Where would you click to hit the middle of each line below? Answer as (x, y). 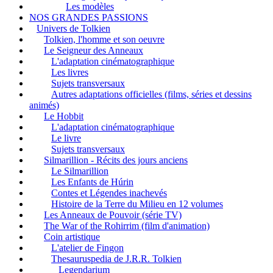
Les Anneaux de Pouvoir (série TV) (113, 214)
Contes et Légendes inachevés (109, 193)
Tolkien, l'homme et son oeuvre (104, 39)
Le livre (66, 138)
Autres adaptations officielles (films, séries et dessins (151, 94)
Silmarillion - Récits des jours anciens (116, 160)
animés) (44, 105)
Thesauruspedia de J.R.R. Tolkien (116, 258)
